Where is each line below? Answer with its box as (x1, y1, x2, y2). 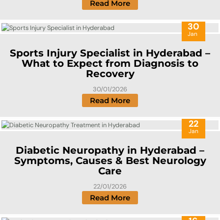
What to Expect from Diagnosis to (22, 57, 198, 70)
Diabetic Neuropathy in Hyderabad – (16, 144, 204, 157)
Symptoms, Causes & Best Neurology (14, 155, 206, 167)
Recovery (85, 68, 135, 80)
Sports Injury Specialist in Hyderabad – (10, 47, 210, 59)
